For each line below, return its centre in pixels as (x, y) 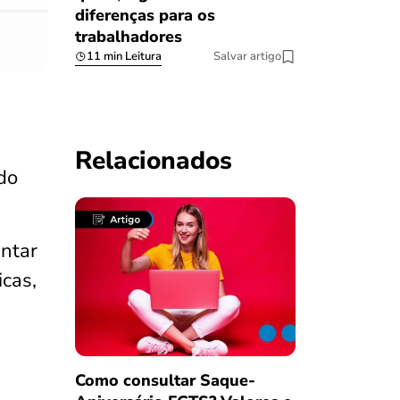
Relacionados (153, 161)
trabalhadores (128, 37)
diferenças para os (145, 16)
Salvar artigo (247, 57)
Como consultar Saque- (165, 380)
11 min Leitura (124, 57)
